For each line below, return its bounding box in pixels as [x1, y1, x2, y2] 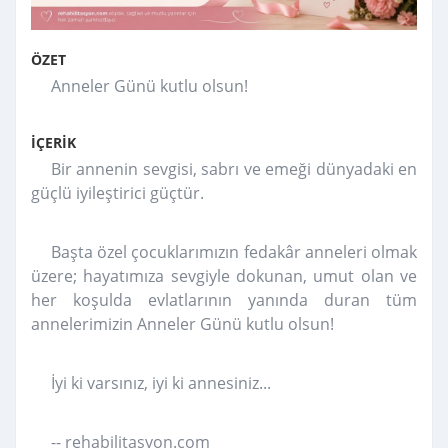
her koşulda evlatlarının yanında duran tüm [31, 288, 417, 311]
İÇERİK [31, 132, 76, 152]
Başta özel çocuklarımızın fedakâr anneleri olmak [51, 240, 417, 263]
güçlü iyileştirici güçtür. [31, 181, 208, 204]
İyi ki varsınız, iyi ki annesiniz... [51, 371, 271, 394]
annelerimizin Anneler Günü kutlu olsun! [31, 312, 338, 335]
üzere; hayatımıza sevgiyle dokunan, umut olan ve [31, 264, 417, 287]
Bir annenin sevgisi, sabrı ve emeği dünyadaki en [51, 157, 417, 180]
